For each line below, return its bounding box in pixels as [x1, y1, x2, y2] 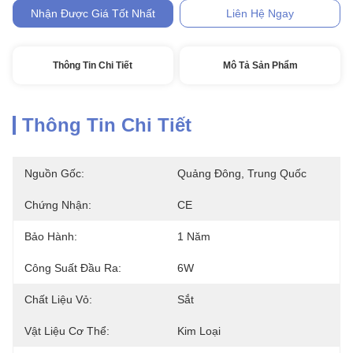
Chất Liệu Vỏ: [24, 293, 92, 306]
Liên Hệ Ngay [226, 7, 295, 20]
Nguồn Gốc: [24, 167, 84, 180]
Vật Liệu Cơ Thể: [24, 325, 110, 337]
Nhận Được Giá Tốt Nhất [30, 7, 155, 20]
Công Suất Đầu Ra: [24, 262, 121, 274]
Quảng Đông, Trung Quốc [177, 167, 307, 180]
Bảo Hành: [24, 230, 77, 243]
